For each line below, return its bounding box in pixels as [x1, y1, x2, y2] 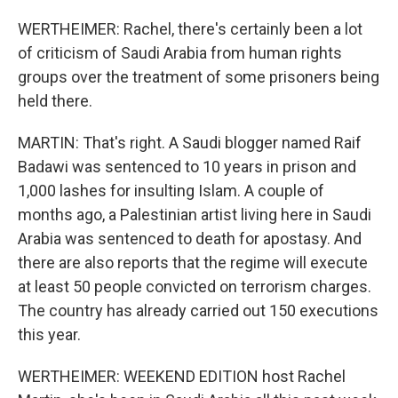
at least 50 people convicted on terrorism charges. [18, 277, 371, 296]
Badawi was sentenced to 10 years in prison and [18, 157, 356, 176]
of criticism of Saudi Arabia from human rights [18, 44, 342, 62]
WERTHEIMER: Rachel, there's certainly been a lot [18, 20, 362, 38]
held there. [18, 92, 92, 110]
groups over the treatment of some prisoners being [18, 68, 379, 86]
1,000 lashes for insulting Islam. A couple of [18, 181, 324, 200]
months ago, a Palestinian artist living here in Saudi [18, 205, 371, 224]
